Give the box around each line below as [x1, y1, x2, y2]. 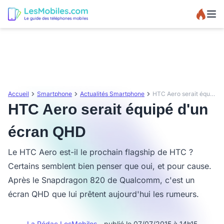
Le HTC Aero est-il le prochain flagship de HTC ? [8, 147, 193, 157]
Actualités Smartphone [80, 90, 144, 97]
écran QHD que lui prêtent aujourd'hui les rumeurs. [8, 189, 199, 199]
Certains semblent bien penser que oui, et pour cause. [8, 161, 211, 171]
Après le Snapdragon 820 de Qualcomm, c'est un [8, 175, 194, 185]
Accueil [8, 90, 29, 97]
